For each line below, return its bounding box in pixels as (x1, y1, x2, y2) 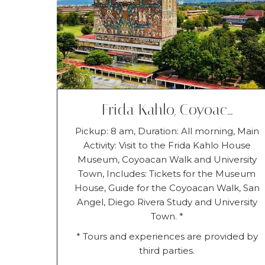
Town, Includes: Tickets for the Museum (78, 167, 256, 179)
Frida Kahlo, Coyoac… (101, 101, 232, 118)
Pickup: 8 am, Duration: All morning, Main (75, 125, 259, 137)
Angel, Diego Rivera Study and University (76, 196, 257, 208)
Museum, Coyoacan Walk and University (77, 153, 257, 165)
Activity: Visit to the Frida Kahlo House (83, 139, 251, 151)
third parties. (139, 244, 195, 256)
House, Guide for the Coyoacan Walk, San (74, 182, 260, 193)
